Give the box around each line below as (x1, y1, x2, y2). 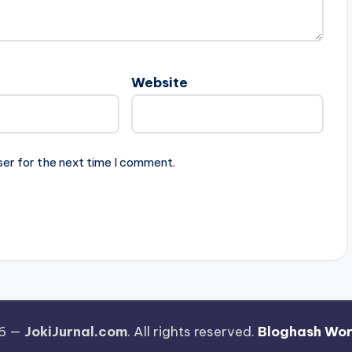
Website (131, 74, 189, 92)
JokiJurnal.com (24, 323, 127, 340)
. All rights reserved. (126, 323, 258, 340)
